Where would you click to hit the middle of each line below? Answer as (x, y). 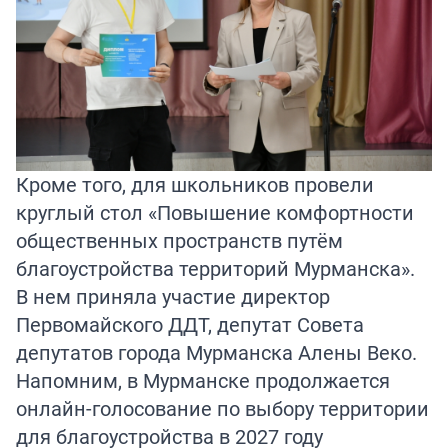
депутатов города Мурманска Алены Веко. (216, 352)
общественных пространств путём (179, 240)
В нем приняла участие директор (173, 296)
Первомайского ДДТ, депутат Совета (190, 324)
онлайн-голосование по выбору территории (222, 408)
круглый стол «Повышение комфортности (215, 212)
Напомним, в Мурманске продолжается (203, 380)
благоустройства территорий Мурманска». (215, 268)
